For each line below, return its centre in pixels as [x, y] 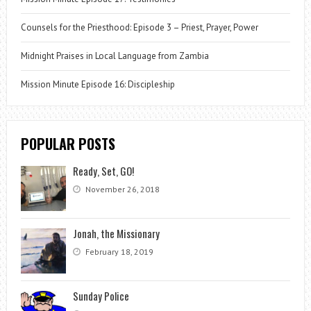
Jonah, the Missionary [116, 233]
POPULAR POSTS [68, 143]
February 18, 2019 [118, 251]
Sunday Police [101, 295]
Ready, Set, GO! [103, 170]
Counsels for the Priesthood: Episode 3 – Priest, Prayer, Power [139, 27]
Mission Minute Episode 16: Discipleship [98, 84]
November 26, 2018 [121, 189]
